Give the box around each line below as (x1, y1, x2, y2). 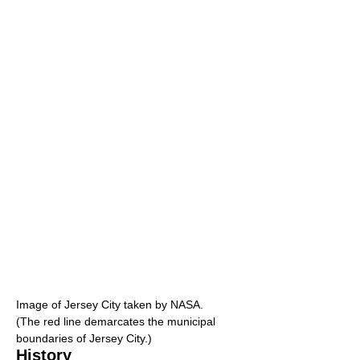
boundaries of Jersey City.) (16, 332, 152, 346)
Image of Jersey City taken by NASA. (16, 298, 203, 312)
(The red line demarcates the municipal (16, 315, 215, 329)
